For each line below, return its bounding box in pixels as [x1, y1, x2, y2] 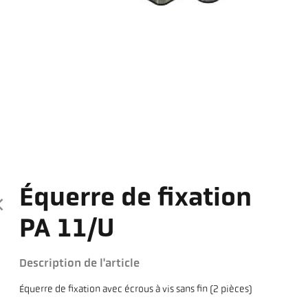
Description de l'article [19, 258, 140, 270]
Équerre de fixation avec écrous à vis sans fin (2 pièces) [19, 285, 253, 296]
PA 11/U [19, 217, 115, 243]
